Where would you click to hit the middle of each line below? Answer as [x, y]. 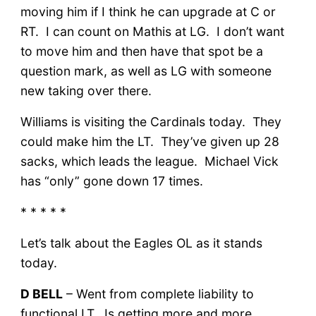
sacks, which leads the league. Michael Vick [149, 161]
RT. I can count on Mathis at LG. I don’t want [152, 31]
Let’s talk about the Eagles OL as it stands [141, 243]
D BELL [41, 293]
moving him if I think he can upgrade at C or [148, 11]
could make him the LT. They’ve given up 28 [150, 141]
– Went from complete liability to [158, 293]
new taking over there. [86, 90]
